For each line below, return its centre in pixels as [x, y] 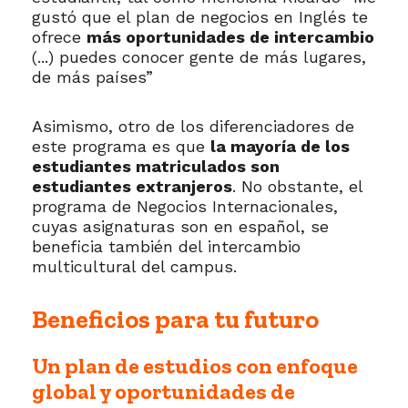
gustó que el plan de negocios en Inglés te [200, 17]
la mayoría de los [280, 147]
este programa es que [121, 147]
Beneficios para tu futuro [175, 320]
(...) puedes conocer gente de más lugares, [199, 57]
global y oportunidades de [163, 392]
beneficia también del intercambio [166, 247]
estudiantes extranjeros [132, 187]
